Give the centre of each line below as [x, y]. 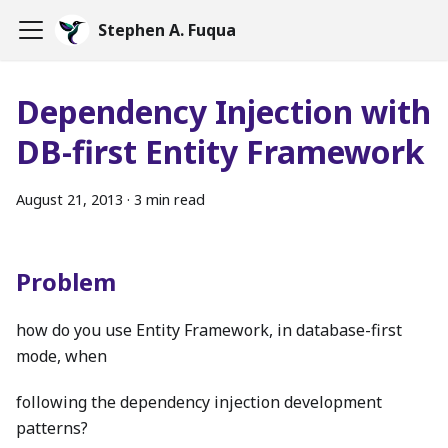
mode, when [61, 356]
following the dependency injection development [199, 402]
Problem [66, 281]
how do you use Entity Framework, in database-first [209, 330]
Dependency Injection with [223, 111]
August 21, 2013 [69, 199]
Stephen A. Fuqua [167, 30]
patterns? [52, 428]
